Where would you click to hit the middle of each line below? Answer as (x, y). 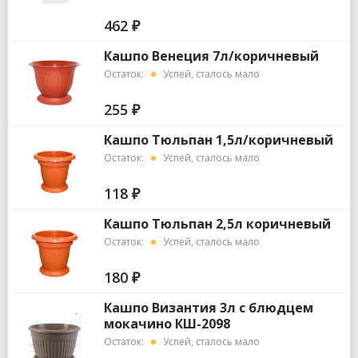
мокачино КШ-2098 (167, 324)
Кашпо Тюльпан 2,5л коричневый (217, 224)
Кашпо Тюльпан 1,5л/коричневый (218, 140)
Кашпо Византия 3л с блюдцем (208, 308)
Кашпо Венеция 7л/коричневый (211, 56)
